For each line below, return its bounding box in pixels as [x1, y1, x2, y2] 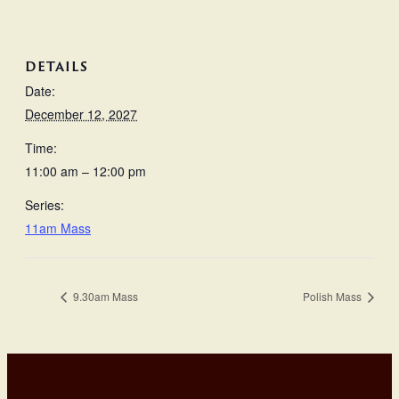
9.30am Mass [70, 289, 138, 305]
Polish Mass [303, 289, 364, 305]
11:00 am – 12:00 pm [25, 162, 146, 181]
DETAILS [25, 57, 88, 77]
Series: [25, 196, 64, 215]
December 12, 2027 [25, 105, 137, 124]
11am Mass [25, 219, 91, 238]
